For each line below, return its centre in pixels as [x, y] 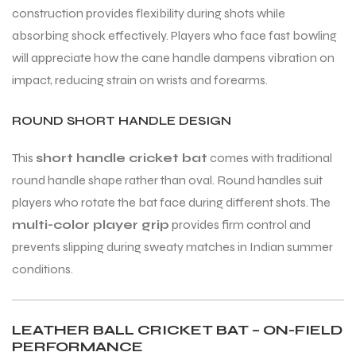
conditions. [43, 269]
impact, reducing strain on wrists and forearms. [140, 79]
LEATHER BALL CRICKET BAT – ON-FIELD [177, 330]
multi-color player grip [91, 224]
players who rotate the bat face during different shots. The [171, 202]
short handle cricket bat [122, 157]
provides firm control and [240, 224]
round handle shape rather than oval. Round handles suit [167, 180]
